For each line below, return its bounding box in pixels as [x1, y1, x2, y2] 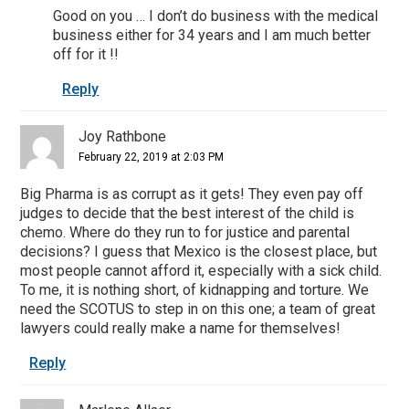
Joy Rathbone [79, 127, 167, 145]
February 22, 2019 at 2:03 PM [79, 150, 225, 163]
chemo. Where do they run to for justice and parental [20, 223, 351, 241]
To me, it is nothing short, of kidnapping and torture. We [20, 280, 370, 299]
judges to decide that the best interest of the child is [20, 204, 355, 222]
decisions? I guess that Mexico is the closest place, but [20, 242, 378, 260]
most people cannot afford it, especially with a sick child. [20, 261, 383, 279]
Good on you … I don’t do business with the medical [53, 6, 379, 25]
